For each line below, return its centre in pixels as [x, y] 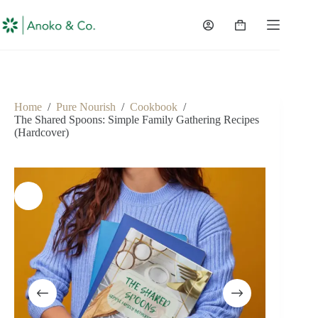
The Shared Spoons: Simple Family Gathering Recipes [137, 120]
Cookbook [154, 107]
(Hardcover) [42, 133]
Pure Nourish [86, 107]
